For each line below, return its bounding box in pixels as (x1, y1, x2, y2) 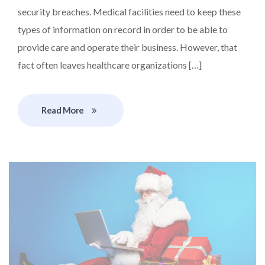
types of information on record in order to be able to (18, 23, 228, 35)
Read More (41, 104, 84, 115)
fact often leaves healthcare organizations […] (18, 59, 202, 70)
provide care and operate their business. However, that (18, 41, 237, 53)
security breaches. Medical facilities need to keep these (18, 5, 241, 17)
